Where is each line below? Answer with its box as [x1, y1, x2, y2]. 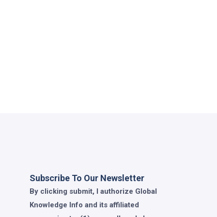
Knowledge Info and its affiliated [30, 200, 139, 209]
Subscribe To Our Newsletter [30, 172, 144, 183]
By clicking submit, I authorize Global [30, 186, 157, 196]
